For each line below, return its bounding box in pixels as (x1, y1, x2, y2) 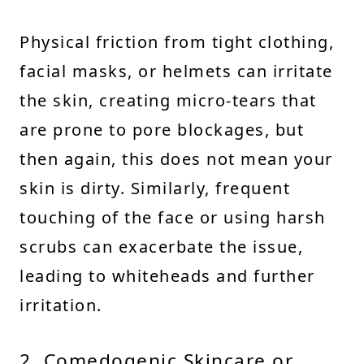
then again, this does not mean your (19, 147, 333, 170)
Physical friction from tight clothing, (19, 30, 334, 53)
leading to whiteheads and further (19, 264, 315, 287)
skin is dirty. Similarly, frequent (19, 176, 290, 199)
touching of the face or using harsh (19, 206, 326, 228)
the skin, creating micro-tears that (19, 89, 317, 111)
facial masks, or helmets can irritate (19, 59, 333, 82)
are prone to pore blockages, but (19, 118, 304, 141)
